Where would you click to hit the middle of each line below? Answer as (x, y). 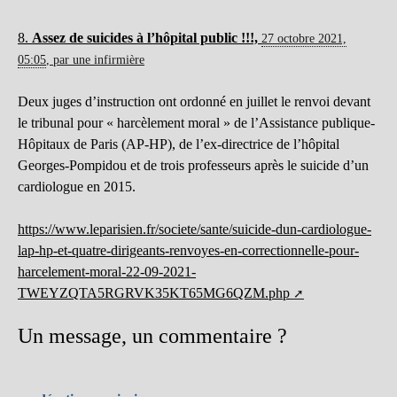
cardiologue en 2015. (77, 187)
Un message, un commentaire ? (152, 336)
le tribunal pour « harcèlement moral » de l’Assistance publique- (196, 123)
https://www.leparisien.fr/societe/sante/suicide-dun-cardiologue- (195, 230)
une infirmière (109, 60)
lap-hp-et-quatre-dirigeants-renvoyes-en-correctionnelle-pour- (188, 251)
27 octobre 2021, (304, 39)
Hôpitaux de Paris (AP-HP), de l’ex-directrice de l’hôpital (179, 144)
